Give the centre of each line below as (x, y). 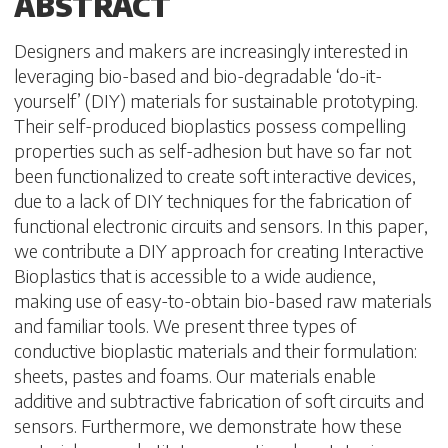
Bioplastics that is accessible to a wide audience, (195, 275)
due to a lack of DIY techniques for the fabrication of (212, 200)
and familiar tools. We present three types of (185, 325)
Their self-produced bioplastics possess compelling (210, 125)
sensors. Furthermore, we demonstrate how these (208, 425)
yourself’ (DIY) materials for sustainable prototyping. (216, 100)
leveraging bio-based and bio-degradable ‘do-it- (198, 75)
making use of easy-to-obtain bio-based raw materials (223, 300)
